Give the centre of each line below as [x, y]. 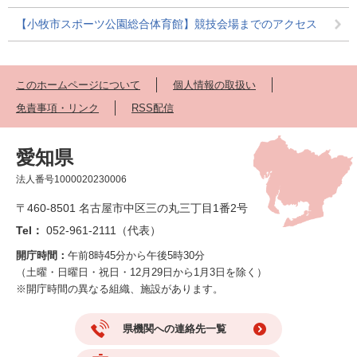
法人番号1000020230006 [71, 180]
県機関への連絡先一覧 [175, 329]
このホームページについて [78, 85]
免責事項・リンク [57, 108]
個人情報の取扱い [214, 85]
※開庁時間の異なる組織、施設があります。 [120, 289]
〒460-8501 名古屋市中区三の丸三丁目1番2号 [132, 208]
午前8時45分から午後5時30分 [136, 256]
